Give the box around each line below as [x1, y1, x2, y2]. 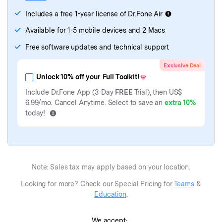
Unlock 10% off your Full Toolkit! [36, 72, 139, 81]
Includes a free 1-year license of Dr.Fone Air [25, 9, 163, 18]
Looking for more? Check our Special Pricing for [21, 180, 174, 188]
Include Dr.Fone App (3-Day [25, 88, 113, 96]
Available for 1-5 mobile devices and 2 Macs [25, 26, 166, 35]
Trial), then [132, 88, 169, 96]
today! [25, 109, 48, 117]
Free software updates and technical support [25, 43, 169, 52]
